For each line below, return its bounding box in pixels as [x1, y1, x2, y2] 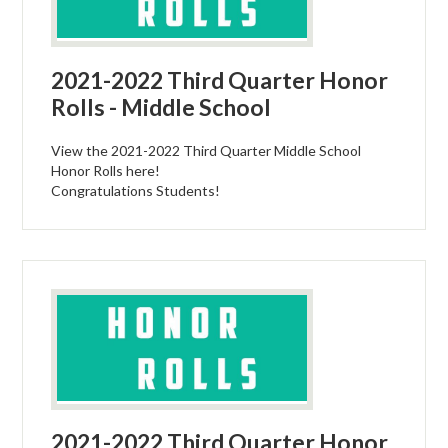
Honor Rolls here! [51, 162, 161, 180]
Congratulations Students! [51, 182, 221, 200]
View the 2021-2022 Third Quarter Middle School [51, 142, 362, 160]
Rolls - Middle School [51, 93, 272, 122]
